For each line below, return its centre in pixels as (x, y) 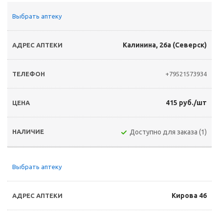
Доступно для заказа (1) (168, 132)
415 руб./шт (186, 103)
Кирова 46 (189, 196)
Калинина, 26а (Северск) (165, 45)
